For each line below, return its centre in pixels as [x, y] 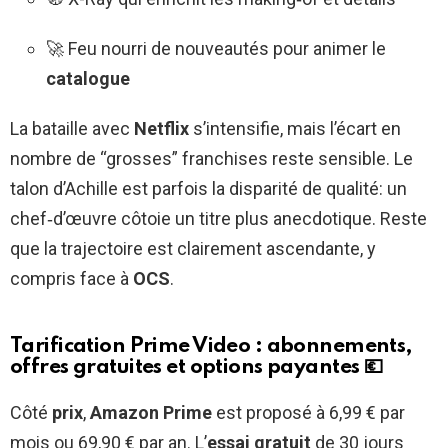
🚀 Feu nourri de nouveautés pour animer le [216, 48]
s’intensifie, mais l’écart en [295, 128]
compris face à [71, 278]
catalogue [88, 78]
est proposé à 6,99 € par [308, 412]
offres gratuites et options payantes [185, 367]
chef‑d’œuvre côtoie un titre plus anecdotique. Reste [218, 218]
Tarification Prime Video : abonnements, [211, 346]
